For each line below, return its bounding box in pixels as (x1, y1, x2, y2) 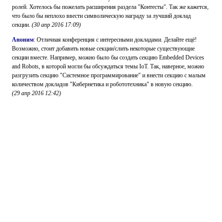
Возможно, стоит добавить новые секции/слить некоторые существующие (12, 45, 195, 52)
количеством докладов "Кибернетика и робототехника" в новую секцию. (12, 81, 193, 88)
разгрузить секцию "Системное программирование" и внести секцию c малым (12, 72, 206, 79)
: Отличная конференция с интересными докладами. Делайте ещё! (34, 36, 197, 43)
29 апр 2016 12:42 (14, 90, 59, 97)
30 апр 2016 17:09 (34, 21, 79, 28)
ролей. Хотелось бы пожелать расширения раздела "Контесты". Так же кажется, (12, 3, 209, 10)
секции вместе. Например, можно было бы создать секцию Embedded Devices (12, 54, 204, 61)
